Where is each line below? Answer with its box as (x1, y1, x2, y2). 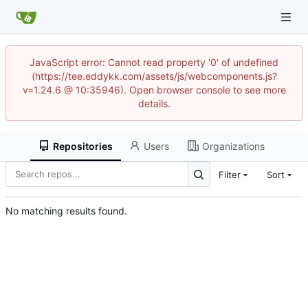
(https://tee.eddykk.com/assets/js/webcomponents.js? (31, 70, 277, 82)
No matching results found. (5, 205, 127, 217)
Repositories (53, 140, 113, 152)
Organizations (201, 140, 265, 152)
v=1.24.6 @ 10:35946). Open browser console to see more (22, 84, 286, 96)
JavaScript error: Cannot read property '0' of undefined (30, 56, 278, 68)
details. (137, 98, 170, 109)
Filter (218, 168, 241, 180)
